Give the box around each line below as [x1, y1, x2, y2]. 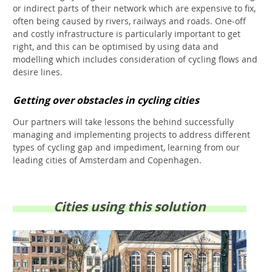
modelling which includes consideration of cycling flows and [13, 53, 257, 66]
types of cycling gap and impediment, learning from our [13, 141, 240, 154]
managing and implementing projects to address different [13, 129, 250, 141]
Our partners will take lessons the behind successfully [13, 116, 234, 128]
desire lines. [13, 66, 63, 78]
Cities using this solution [53, 198, 206, 216]
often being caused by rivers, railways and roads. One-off [13, 15, 246, 27]
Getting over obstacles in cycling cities [13, 93, 199, 107]
